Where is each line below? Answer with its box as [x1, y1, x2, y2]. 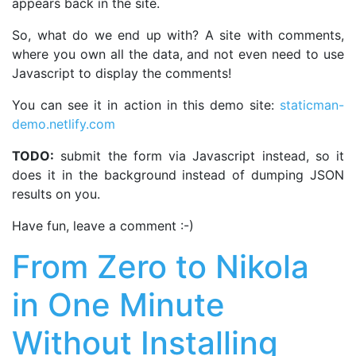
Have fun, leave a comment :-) [12, 217, 194, 234]
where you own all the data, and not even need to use [12, 45, 344, 62]
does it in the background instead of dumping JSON [12, 166, 344, 183]
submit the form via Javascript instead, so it [54, 147, 344, 164]
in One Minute [12, 284, 225, 324]
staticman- [280, 96, 344, 113]
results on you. [12, 185, 100, 202]
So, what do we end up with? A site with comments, [12, 26, 344, 43]
